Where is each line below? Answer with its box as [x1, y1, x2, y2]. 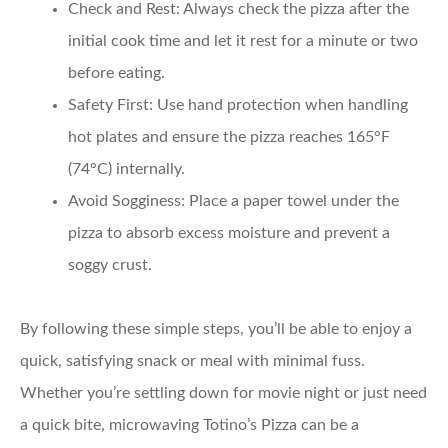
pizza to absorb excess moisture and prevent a [68, 225, 390, 242]
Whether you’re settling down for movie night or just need [20, 385, 427, 402]
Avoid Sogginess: [68, 193, 185, 210]
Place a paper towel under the [185, 193, 399, 210]
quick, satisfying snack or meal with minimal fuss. [20, 353, 365, 370]
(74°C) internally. [68, 161, 185, 178]
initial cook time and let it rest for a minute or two [68, 33, 418, 50]
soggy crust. [68, 257, 152, 274]
